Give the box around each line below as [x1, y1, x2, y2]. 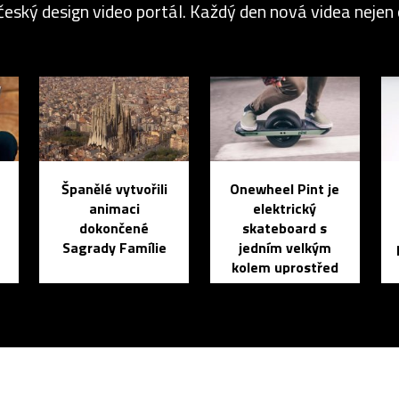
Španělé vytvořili [61, 177, 167, 199]
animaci [88, 197, 140, 219]
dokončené [79, 216, 150, 239]
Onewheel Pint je [230, 177, 340, 199]
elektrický [253, 197, 317, 219]
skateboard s [242, 216, 328, 239]
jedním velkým [238, 236, 331, 258]
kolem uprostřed [231, 256, 338, 278]
